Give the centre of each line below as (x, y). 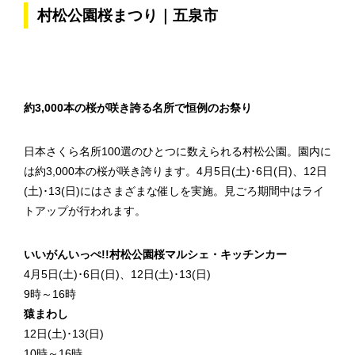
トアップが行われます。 (85, 211)
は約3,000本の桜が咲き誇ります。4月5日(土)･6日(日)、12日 (176, 171)
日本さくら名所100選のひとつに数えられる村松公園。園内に (177, 151)
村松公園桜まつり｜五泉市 (128, 15)
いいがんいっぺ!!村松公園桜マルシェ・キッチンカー (155, 254)
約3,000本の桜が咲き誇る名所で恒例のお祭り (138, 108)
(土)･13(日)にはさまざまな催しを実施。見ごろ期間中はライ (174, 191)
